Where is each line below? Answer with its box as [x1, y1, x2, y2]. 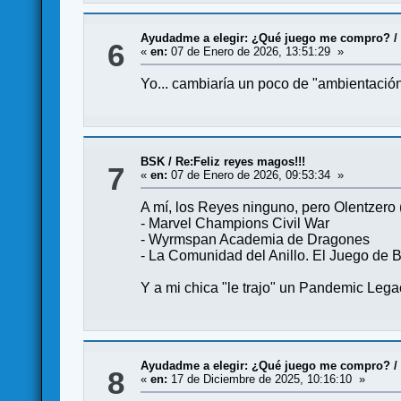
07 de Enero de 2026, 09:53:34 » [167, 168, 345, 182]
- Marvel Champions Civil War [141, 216, 330, 231]
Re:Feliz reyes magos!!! [175, 155, 306, 168]
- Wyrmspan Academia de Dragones [141, 232, 371, 247]
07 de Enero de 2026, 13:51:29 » [167, 45, 345, 58]
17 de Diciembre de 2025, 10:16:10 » [167, 372, 366, 386]
